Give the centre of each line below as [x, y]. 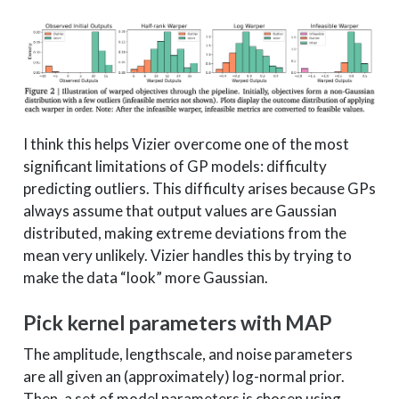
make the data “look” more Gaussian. [145, 277]
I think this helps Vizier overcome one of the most [186, 143]
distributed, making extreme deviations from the [184, 232]
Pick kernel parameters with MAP [177, 323]
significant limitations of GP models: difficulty [175, 166]
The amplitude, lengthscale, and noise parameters [187, 354]
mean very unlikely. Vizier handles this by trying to [187, 255]
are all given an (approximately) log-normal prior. [183, 376]
